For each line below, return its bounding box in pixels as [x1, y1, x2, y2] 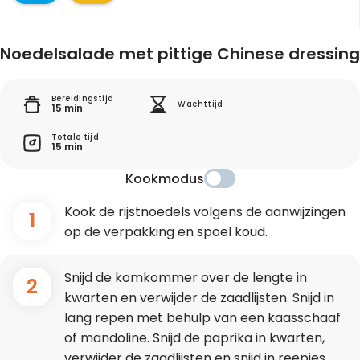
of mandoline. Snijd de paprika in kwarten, [64, 328, 325, 347]
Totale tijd [51, 132, 100, 143]
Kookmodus [125, 169, 204, 188]
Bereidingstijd [51, 93, 114, 104]
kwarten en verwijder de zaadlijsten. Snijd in [64, 288, 334, 307]
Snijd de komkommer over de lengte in [64, 268, 307, 287]
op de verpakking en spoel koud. [64, 222, 268, 241]
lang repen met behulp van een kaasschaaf [64, 308, 341, 327]
